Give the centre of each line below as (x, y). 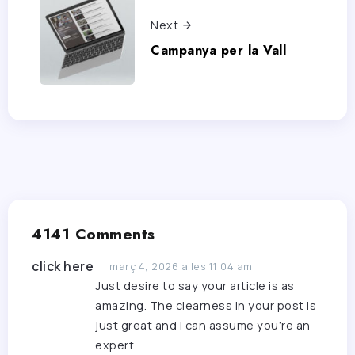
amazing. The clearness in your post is (206, 306)
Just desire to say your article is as (195, 286)
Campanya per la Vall (218, 50)
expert (115, 345)
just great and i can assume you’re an (203, 326)
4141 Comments (94, 234)
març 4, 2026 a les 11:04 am (181, 267)
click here (63, 267)
